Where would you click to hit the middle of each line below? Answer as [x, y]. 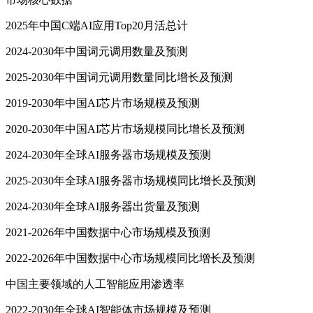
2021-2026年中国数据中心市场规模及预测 [108, 233]
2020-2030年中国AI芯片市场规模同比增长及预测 [125, 129]
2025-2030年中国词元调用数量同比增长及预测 [119, 78]
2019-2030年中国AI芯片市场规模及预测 [103, 103]
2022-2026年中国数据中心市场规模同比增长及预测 [130, 259]
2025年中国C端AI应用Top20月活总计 [97, 26]
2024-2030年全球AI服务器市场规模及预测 [108, 155]
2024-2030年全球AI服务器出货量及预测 [103, 207]
